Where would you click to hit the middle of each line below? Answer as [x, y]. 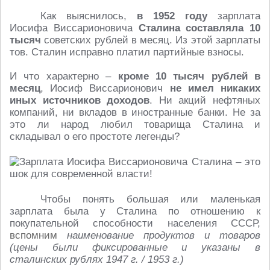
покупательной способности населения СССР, [135, 223]
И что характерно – [64, 76]
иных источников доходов [80, 100]
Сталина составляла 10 [199, 28]
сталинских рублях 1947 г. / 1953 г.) [97, 259]
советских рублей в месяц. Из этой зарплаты [151, 40]
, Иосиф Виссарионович [105, 88]
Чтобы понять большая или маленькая [150, 199]
